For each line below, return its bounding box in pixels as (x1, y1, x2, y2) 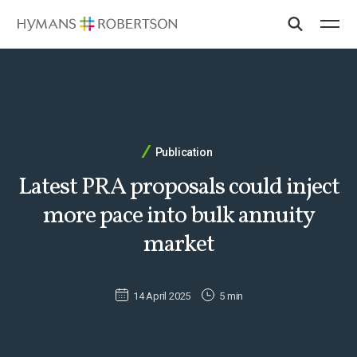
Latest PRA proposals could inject (18, 171, 339, 204)
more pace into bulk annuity (42, 199, 315, 233)
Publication (155, 146, 213, 159)
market (143, 228, 214, 261)
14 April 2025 (132, 289, 191, 302)
